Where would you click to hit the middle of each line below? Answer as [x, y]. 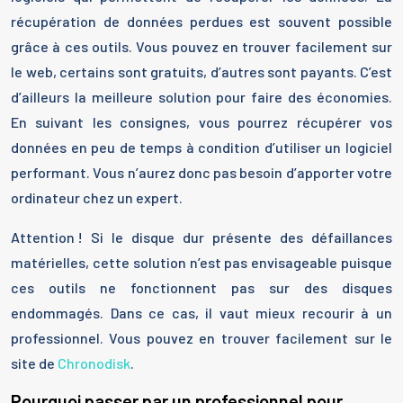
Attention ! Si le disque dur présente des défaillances [201, 237]
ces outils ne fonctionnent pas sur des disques [201, 287]
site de [34, 363]
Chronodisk [94, 363]
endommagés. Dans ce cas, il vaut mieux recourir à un [201, 313]
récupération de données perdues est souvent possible [201, 21]
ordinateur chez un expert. [97, 197]
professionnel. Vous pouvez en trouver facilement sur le [201, 338]
